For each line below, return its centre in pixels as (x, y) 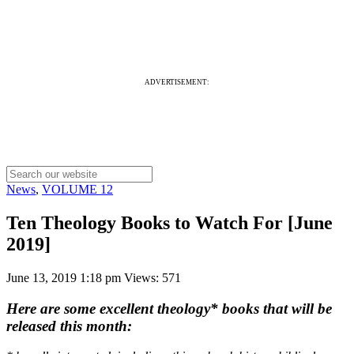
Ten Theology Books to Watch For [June (169, 222)
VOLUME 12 (77, 189)
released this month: (69, 326)
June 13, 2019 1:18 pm (65, 277)
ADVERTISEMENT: (177, 82)
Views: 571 (153, 277)
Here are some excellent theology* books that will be (169, 308)
